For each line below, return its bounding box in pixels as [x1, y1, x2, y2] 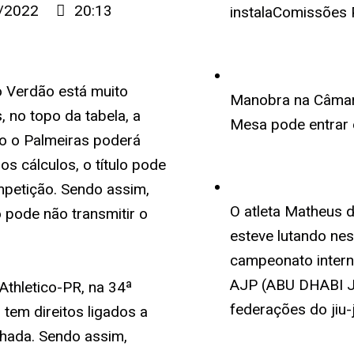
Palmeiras [24, 131, 89, 149]
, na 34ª [81, 278, 132, 296]
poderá [89, 131, 141, 149]
